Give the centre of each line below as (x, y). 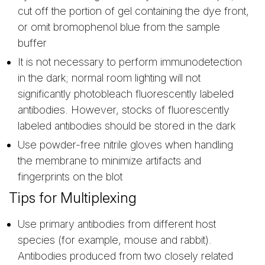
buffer (32, 43)
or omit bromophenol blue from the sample (119, 27)
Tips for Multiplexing (73, 198)
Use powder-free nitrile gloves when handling (125, 145)
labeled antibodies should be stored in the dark (127, 126)
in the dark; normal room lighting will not (109, 78)
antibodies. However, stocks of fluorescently (124, 110)
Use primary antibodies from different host (117, 224)
